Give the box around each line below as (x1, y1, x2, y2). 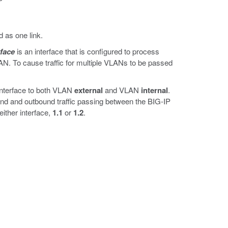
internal (141, 84, 168, 96)
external (74, 84, 103, 96)
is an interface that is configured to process (15, 46, 159, 56)
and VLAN (103, 84, 141, 95)
